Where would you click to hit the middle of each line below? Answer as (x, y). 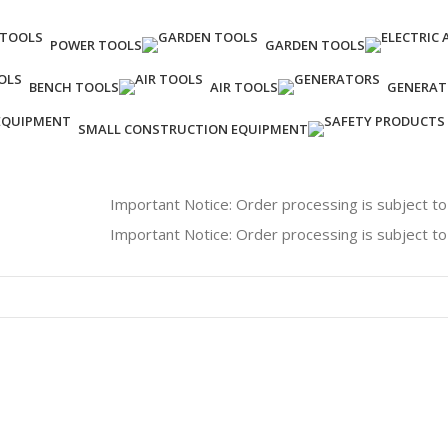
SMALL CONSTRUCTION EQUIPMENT (193, 129)
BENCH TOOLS (74, 87)
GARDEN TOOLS (315, 45)
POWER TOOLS (96, 45)
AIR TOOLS (244, 87)
